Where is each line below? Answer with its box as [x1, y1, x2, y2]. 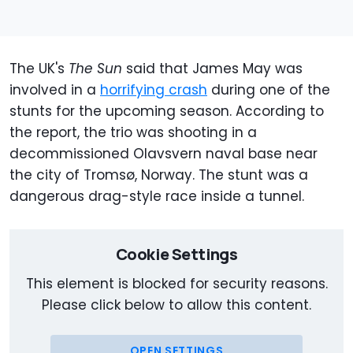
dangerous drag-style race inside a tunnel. [9, 187, 304, 206]
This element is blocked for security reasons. [25, 274, 328, 294]
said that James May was [122, 59, 303, 79]
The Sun [69, 59, 122, 79]
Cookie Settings [115, 243, 238, 266]
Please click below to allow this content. [42, 295, 311, 315]
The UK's [9, 59, 69, 79]
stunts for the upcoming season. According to [9, 102, 324, 121]
